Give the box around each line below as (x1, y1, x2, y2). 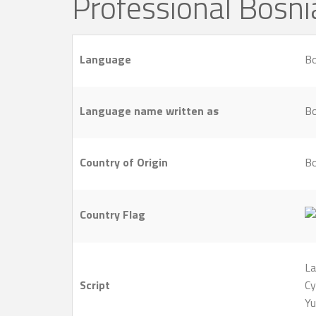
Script (80, 276, 110, 294)
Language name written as (80, 102, 219, 120)
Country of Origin (80, 154, 168, 171)
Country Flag (80, 206, 145, 224)
